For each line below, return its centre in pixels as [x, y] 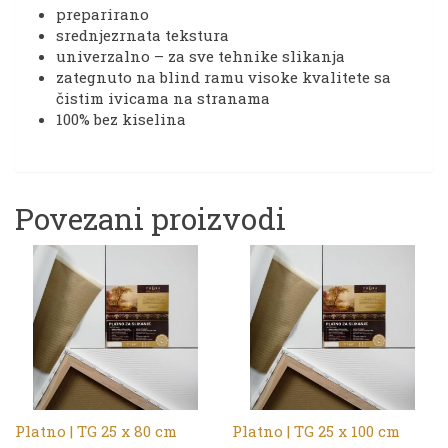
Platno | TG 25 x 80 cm [96, 430]
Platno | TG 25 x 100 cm [316, 430]
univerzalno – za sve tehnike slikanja [200, 56]
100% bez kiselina [121, 119]
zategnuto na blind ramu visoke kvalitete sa [223, 77]
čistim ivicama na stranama [163, 98]
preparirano [102, 14]
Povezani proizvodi [150, 219]
